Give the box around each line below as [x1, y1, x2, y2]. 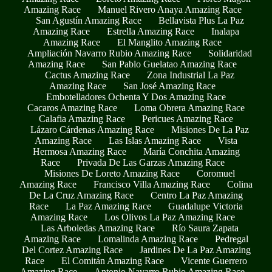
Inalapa [211, 25, 239, 36]
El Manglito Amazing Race [117, 36, 222, 47]
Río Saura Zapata [172, 222, 239, 233]
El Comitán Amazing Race [61, 255, 164, 266]
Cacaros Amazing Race [27, 102, 117, 113]
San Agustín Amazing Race [35, 15, 141, 25]
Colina [227, 178, 253, 189]
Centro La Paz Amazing [151, 189, 243, 200]
